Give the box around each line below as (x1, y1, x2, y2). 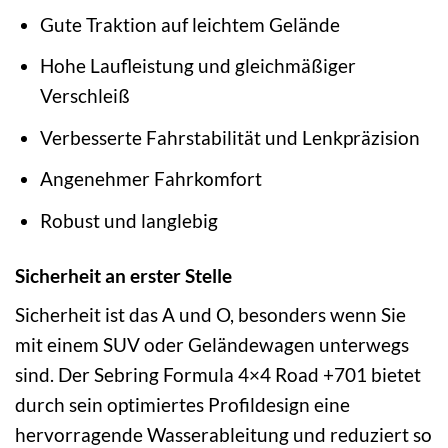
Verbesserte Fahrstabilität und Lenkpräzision (39, 125, 420, 149)
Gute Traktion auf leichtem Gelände (39, 12, 340, 36)
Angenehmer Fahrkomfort (39, 167, 262, 191)
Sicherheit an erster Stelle (15, 263, 232, 287)
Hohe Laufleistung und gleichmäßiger (39, 54, 356, 78)
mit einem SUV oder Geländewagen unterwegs (15, 333, 409, 357)
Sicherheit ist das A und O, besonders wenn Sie (15, 303, 406, 327)
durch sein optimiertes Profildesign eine (15, 393, 350, 417)
